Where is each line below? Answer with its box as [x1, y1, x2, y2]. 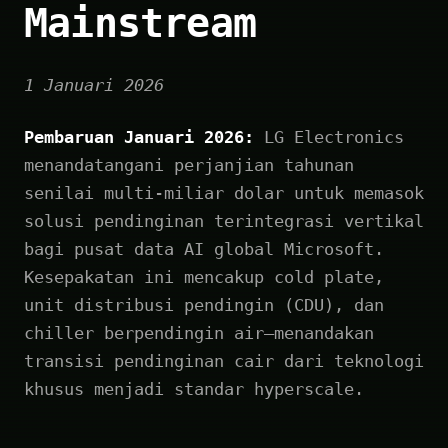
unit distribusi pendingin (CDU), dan [24, 294, 384, 315]
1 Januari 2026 [24, 74, 164, 95]
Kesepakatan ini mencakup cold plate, [24, 266, 384, 287]
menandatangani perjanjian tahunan [24, 154, 354, 175]
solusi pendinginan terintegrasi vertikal [24, 210, 424, 231]
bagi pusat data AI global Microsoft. [24, 238, 384, 259]
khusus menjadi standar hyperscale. [24, 378, 364, 399]
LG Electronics [254, 126, 404, 147]
